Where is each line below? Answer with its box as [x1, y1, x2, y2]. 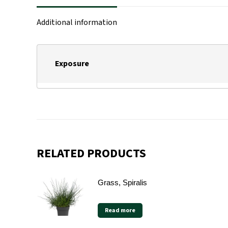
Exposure [55, 58, 89, 69]
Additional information [37, 17, 117, 28]
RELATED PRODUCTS [37, 145, 146, 162]
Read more [105, 206, 135, 215]
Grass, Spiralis [98, 178, 147, 187]
